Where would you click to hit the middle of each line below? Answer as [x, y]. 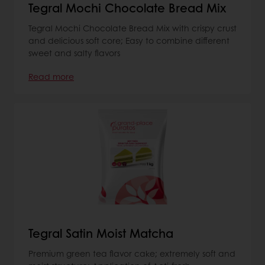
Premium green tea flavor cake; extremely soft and [132, 253]
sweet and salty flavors [74, 52]
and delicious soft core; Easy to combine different [129, 40]
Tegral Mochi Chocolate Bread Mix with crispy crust [132, 28]
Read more [51, 76]
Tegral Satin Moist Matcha [101, 233]
